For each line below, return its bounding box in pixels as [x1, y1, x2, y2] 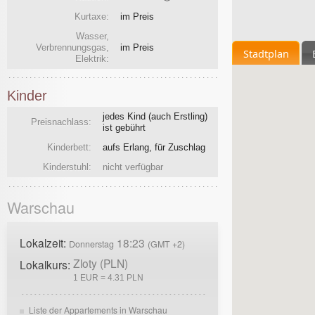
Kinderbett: [47, 141, 91, 153]
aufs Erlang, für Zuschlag [103, 141, 205, 153]
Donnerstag [69, 237, 114, 250]
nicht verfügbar [103, 161, 163, 172]
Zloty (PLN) [73, 255, 128, 271]
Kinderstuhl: [43, 161, 91, 172]
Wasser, [76, 31, 109, 42]
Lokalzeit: [20, 234, 69, 250]
